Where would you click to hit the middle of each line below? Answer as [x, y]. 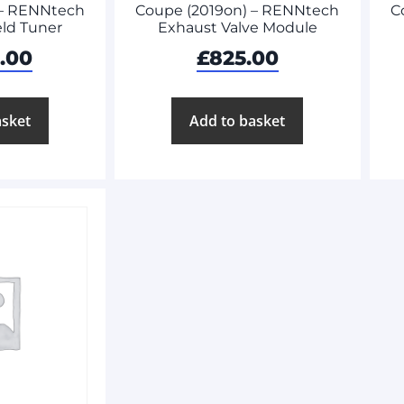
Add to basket [238, 121]
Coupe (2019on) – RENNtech [238, 11]
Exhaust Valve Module [237, 28]
